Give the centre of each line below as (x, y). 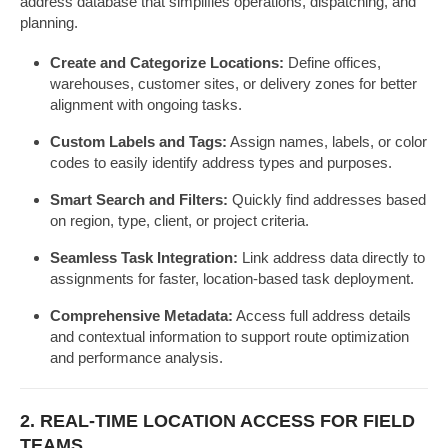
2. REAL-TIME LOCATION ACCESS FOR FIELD (217, 421)
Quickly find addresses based (327, 199)
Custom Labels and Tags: (138, 141)
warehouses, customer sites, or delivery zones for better (233, 83)
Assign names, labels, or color (327, 141)
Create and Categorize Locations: (167, 62)
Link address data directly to (331, 257)
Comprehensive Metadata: (141, 315)
